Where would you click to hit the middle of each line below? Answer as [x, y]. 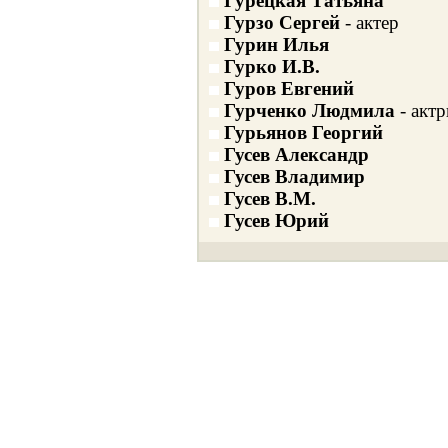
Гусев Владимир [294, 176]
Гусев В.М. [269, 198]
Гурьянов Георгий [303, 132]
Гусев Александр [296, 154]
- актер [371, 22]
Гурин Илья [276, 44]
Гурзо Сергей [284, 22]
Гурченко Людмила [309, 110]
